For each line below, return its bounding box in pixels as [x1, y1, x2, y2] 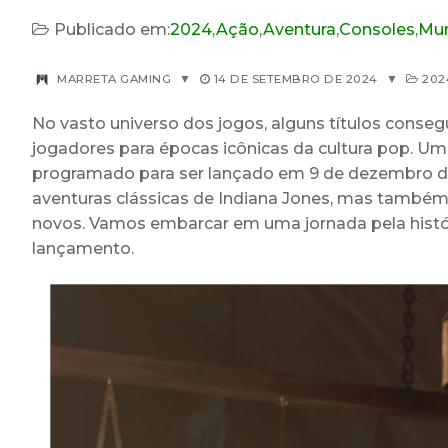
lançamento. [32, 238, 134, 258]
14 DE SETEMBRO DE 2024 [213, 71, 378, 86]
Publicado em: [54, 20, 170, 40]
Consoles [339, 20, 415, 40]
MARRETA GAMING [57, 71, 171, 86]
